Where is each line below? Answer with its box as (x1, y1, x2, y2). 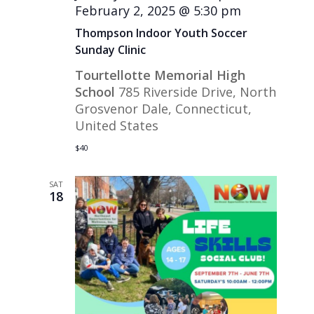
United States (75, 117, 159, 135)
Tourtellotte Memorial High (75, 67, 246, 84)
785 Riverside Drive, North (118, 83, 277, 101)
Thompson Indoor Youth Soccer (75, 25, 248, 41)
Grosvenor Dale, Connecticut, (75, 100, 252, 118)
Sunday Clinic (75, 42, 146, 58)
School (75, 83, 119, 101)
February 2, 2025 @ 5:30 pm (75, 2, 242, 20)
